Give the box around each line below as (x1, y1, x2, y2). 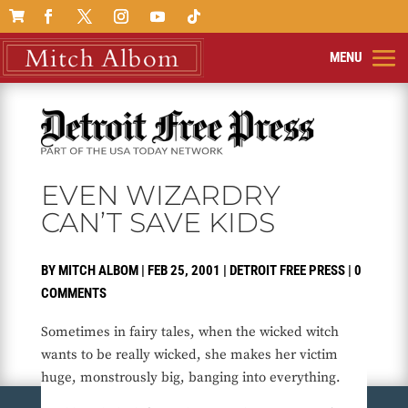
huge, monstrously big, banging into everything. (40, 369, 341, 387)
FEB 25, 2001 (147, 262, 220, 280)
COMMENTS (40, 285, 107, 302)
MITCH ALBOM (57, 262, 138, 280)
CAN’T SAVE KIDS (40, 206, 275, 240)
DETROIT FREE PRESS (229, 262, 345, 280)
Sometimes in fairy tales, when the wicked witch (40, 323, 339, 342)
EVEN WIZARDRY (40, 178, 280, 213)
